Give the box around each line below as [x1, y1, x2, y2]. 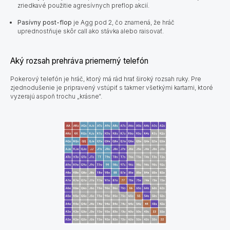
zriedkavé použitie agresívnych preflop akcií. [17, 1, 149, 9]
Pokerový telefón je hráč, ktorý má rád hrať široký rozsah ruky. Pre [10, 74, 201, 83]
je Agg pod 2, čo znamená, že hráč [72, 18, 175, 26]
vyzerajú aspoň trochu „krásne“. [10, 92, 104, 100]
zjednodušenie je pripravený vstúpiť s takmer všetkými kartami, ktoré [10, 83, 213, 91]
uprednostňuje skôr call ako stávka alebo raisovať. [17, 27, 164, 35]
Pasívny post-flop [17, 18, 72, 26]
